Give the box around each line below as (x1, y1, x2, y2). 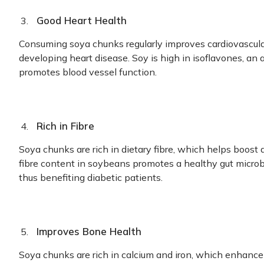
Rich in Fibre (37, 120, 94, 132)
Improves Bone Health (37, 225, 141, 237)
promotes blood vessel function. (19, 66, 157, 78)
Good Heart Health (37, 14, 127, 27)
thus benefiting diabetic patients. (19, 171, 165, 183)
